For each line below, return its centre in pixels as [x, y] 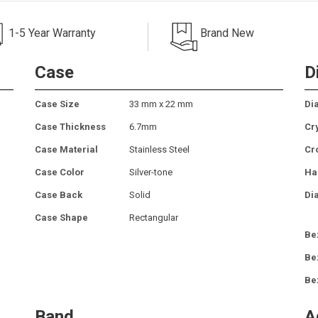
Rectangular [154, 217]
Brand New [227, 33]
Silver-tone [151, 172]
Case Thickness [70, 126]
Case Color [60, 172]
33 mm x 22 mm [161, 104]
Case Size [57, 104]
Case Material [66, 149]
